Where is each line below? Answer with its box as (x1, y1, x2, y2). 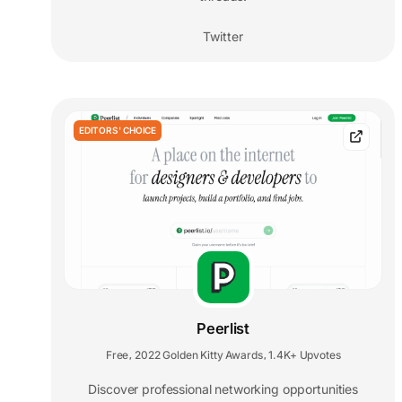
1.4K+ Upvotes (268, 348, 341, 363)
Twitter (203, 28, 244, 44)
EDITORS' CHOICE (79, 124, 156, 135)
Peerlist (197, 319, 249, 338)
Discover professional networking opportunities (88, 381, 358, 398)
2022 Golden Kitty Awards (135, 348, 263, 363)
